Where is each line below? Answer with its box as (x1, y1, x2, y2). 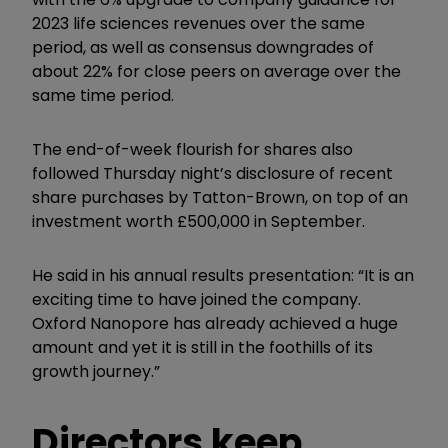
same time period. (32, 83, 174, 107)
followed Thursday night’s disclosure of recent (32, 161, 393, 185)
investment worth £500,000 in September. (32, 209, 365, 233)
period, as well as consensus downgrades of (32, 35, 374, 59)
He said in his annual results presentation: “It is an (32, 263, 414, 287)
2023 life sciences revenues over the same (32, 11, 365, 35)
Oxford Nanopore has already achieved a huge (32, 311, 398, 335)
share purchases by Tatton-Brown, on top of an (32, 185, 408, 209)
